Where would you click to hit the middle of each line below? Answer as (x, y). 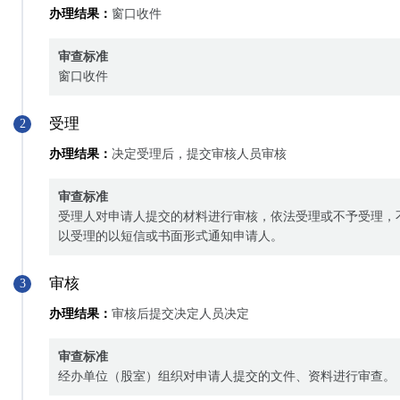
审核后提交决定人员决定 (180, 314)
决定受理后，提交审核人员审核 (199, 154)
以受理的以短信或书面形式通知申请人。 (171, 236)
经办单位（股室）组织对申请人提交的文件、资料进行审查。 (227, 376)
